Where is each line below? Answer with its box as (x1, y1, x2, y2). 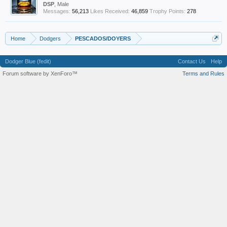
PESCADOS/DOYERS (75, 35, 131, 42)
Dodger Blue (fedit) (5, 58, 51, 64)
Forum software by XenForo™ (3, 70, 78, 77)
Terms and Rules (182, 70, 224, 77)
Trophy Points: (149, 8, 185, 14)
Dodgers (40, 35, 61, 42)
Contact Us (178, 58, 206, 64)
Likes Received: (90, 8, 130, 14)
